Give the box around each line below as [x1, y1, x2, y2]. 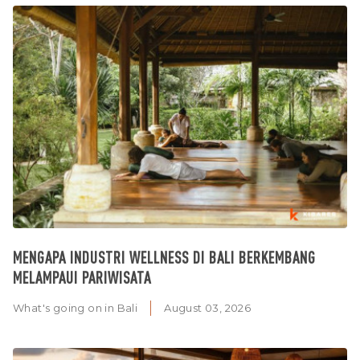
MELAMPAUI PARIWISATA [13, 267, 151, 288]
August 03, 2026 [164, 301, 252, 315]
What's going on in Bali [13, 301, 138, 315]
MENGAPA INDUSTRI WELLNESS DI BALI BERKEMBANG [13, 247, 316, 268]
